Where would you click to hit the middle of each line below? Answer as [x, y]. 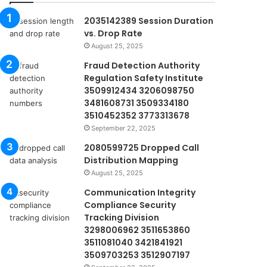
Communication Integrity [140, 193]
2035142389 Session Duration [149, 21]
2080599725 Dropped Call [142, 148]
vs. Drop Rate [114, 33]
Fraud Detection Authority [142, 66]
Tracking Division [122, 218]
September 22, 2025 [124, 128]
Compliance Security [130, 205]
